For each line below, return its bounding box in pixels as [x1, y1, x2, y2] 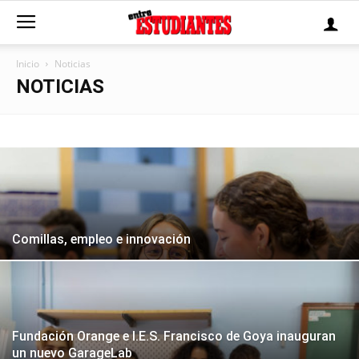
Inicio [16, 57, 39, 71]
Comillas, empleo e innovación [12, 232, 191, 247]
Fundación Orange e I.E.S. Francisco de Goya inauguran [12, 329, 336, 344]
